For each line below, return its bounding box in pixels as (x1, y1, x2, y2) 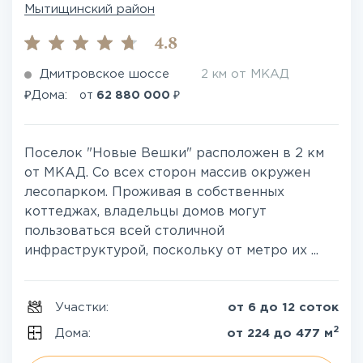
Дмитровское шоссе (40, 69, 169, 79)
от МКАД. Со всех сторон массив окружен (24, 167, 310, 179)
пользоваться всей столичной (24, 225, 224, 237)
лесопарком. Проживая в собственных (24, 186, 284, 199)
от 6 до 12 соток (228, 302, 339, 313)
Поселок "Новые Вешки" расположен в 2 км (24, 147, 324, 160)
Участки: (55, 302, 113, 313)
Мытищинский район (24, 4, 155, 15)
